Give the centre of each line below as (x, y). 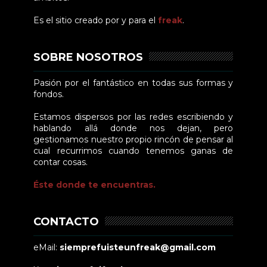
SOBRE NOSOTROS (89, 58)
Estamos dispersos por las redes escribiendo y (133, 117)
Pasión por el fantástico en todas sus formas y (133, 83)
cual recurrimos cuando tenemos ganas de (133, 151)
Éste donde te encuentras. (95, 185)
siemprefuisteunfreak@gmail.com (138, 248)
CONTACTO (66, 222)
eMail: (47, 248)
